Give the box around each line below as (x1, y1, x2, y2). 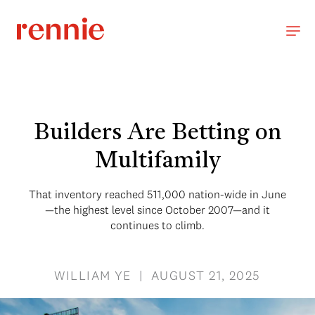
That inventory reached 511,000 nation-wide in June (29, 187, 286, 201)
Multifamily (94, 150, 221, 173)
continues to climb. (110, 218, 205, 232)
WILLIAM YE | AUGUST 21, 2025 (54, 267, 261, 283)
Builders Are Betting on (33, 122, 282, 145)
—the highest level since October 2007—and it (45, 202, 270, 217)
